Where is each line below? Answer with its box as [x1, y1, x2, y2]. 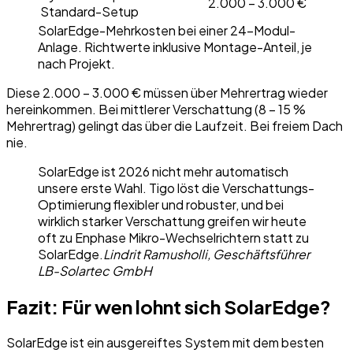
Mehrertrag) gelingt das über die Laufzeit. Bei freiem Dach [6, 117, 343, 135]
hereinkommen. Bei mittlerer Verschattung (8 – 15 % [6, 101, 306, 118]
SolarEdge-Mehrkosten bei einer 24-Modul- [38, 22, 295, 39]
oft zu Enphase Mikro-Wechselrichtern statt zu [38, 229, 309, 247]
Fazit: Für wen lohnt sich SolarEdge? [6, 295, 331, 319]
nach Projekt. [38, 55, 115, 72]
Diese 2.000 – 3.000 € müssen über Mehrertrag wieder [6, 84, 328, 102]
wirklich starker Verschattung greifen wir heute [38, 213, 307, 230]
